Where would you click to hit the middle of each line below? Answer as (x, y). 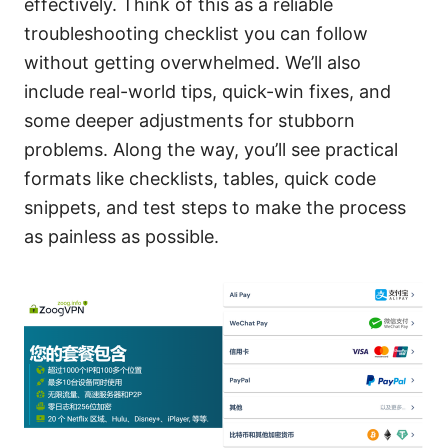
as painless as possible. (121, 236)
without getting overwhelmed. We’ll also (192, 62)
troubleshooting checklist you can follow (196, 33)
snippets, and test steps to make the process (215, 207)
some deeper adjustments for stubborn (189, 120)
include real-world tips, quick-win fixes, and (207, 91)
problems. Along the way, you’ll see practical (211, 149)
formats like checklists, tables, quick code (200, 178)
